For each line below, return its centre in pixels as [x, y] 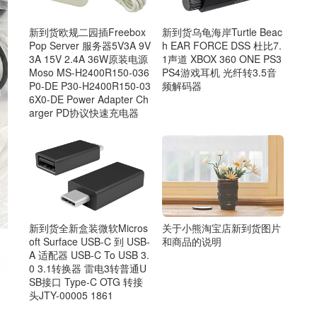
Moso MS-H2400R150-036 [89, 72]
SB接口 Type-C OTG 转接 [86, 282]
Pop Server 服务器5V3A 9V [90, 45]
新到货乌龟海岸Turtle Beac [222, 31]
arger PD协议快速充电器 [84, 112]
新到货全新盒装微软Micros [88, 228]
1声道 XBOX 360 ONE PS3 [221, 58]
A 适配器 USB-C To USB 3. [89, 255]
